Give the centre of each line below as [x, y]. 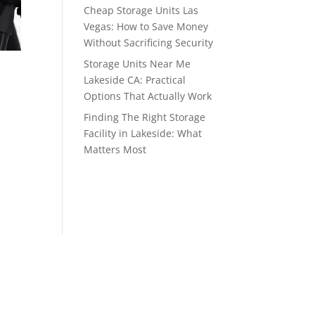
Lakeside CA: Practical [135, 79]
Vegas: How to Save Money [146, 26]
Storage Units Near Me [137, 63]
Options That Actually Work [148, 96]
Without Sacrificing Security [149, 42]
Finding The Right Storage [145, 117]
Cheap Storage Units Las [141, 10]
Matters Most [115, 149]
